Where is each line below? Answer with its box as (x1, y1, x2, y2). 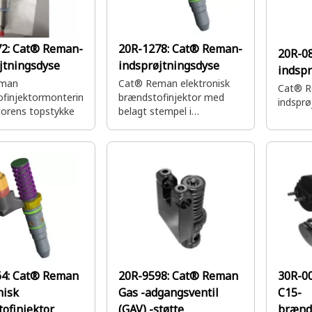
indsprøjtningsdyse (118, 58, 219, 73)
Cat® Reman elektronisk (118, 77, 230, 90)
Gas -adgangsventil (118, 285, 219, 300)
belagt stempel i (118, 104, 192, 118)
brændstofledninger (118, 118, 208, 132)
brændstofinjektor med (118, 91, 224, 104)
